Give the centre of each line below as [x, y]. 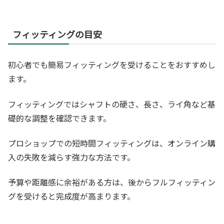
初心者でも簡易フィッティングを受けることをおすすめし [112, 65]
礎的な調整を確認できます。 [59, 118]
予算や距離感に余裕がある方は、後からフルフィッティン [112, 182]
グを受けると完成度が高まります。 [71, 196]
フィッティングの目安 [57, 34]
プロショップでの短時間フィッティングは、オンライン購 [112, 143]
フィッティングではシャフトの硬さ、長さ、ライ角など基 [112, 104]
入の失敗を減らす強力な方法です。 [71, 157]
